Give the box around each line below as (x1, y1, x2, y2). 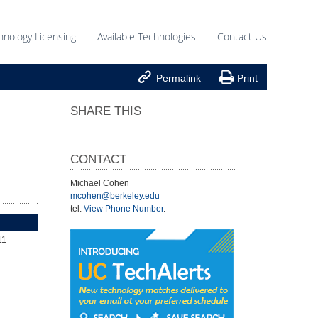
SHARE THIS (70, 104, 141, 119)
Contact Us (217, 30, 267, 43)
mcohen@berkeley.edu (70, 191, 160, 202)
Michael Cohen (70, 178, 129, 189)
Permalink (156, 72, 202, 84)
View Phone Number (83, 204, 163, 214)
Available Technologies (97, 30, 196, 43)
